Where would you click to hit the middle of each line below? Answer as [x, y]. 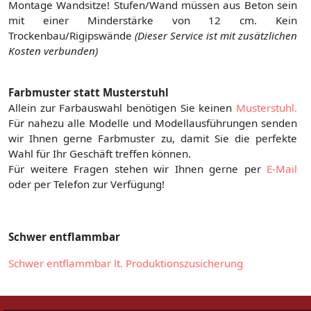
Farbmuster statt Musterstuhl [89, 93]
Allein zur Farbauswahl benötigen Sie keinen [122, 108]
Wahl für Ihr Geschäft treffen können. [101, 154]
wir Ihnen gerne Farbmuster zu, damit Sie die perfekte [153, 138]
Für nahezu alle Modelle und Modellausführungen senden [153, 123]
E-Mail [282, 169]
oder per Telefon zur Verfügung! [86, 184]
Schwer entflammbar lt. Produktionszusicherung [126, 263]
